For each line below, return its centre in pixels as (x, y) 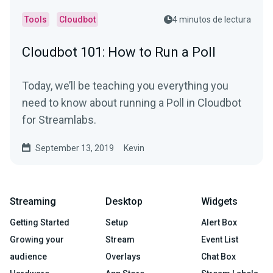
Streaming (33, 202)
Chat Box (218, 257)
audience (28, 257)
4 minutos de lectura (212, 20)
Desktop (124, 202)
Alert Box (219, 223)
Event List (220, 240)
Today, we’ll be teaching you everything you (125, 86)
